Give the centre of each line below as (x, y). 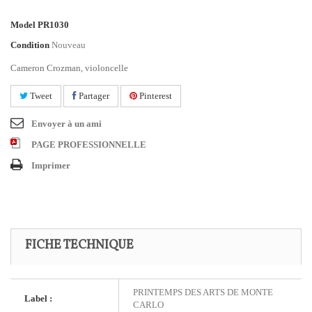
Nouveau (69, 45)
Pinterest (155, 96)
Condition (30, 45)
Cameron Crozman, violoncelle (69, 68)
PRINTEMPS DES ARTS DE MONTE (203, 292)
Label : (38, 298)
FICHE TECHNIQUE (79, 245)
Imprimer (51, 165)
